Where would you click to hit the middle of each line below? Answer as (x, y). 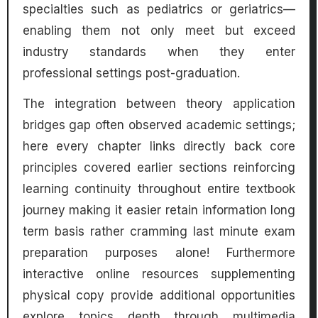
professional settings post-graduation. (131, 73)
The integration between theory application (159, 104)
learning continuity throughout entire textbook (159, 189)
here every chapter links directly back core (159, 147)
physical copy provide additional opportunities (159, 296)
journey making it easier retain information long (159, 210)
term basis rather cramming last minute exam (159, 232)
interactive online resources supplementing (159, 274)
